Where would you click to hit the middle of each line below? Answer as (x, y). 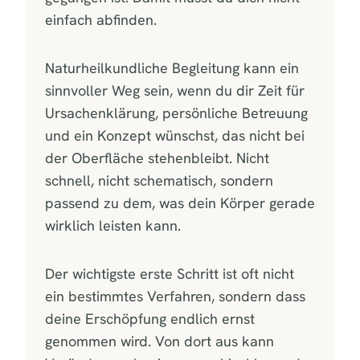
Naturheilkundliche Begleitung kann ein (172, 67)
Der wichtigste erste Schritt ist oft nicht (170, 273)
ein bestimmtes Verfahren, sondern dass (175, 296)
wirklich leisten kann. (113, 225)
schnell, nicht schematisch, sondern (159, 180)
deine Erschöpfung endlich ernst (150, 318)
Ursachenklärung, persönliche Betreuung (176, 112)
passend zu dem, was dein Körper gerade (180, 202)
